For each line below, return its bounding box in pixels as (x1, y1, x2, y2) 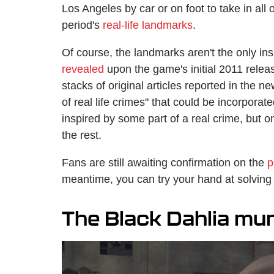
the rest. (62, 128, 105, 141)
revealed (62, 62, 104, 75)
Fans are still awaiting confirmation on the (62, 156, 267, 169)
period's (62, 18, 103, 31)
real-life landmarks (103, 18, 193, 31)
